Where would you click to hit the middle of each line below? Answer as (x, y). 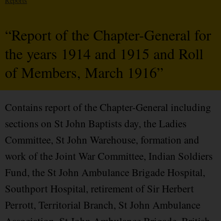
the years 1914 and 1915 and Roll (104, 54)
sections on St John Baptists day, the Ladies (96, 124)
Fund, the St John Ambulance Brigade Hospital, (105, 172)
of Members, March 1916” (84, 72)
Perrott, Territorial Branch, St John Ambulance (103, 205)
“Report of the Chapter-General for (108, 35)
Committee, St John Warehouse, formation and (102, 140)
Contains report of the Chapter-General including (108, 107)
